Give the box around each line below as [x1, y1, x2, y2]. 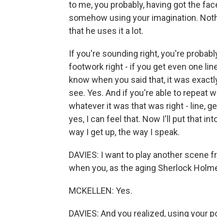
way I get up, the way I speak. [69, 127, 180, 137]
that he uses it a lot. [69, 26, 143, 36]
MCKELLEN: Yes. [69, 186, 132, 196]
